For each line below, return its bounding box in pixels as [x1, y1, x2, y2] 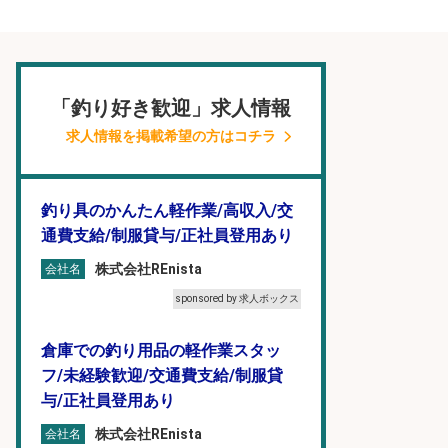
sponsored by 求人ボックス [175, 293, 299, 304]
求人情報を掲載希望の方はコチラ [66, 128, 276, 144]
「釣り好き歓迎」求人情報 [51, 96, 291, 120]
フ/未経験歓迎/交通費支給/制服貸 [41, 366, 283, 385]
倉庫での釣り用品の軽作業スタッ [41, 341, 281, 360]
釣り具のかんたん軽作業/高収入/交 [41, 201, 293, 220]
